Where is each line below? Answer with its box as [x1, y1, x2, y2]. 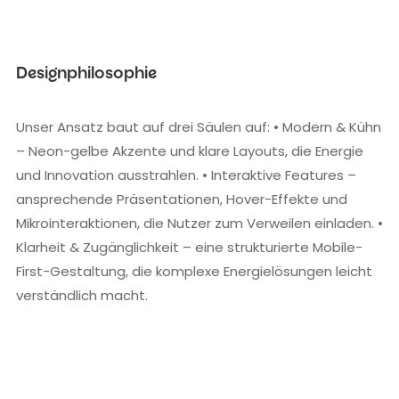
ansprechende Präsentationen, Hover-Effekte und [16, 189, 347, 208]
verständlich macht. [16, 285, 148, 305]
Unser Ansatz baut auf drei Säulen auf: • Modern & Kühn [16, 117, 381, 136]
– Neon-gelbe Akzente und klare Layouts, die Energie [16, 141, 363, 160]
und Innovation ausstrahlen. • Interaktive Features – [16, 165, 356, 184]
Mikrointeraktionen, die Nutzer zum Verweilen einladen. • [16, 213, 383, 232]
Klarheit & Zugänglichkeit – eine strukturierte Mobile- [16, 237, 362, 256]
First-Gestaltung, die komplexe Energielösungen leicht [16, 261, 372, 281]
